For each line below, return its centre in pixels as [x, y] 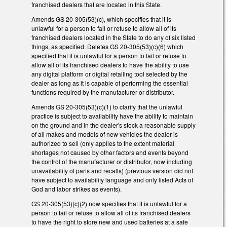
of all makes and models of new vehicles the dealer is [105, 134]
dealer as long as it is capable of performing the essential [110, 83]
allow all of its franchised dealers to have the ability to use [110, 64]
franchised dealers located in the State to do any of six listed [113, 37]
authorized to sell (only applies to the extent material [103, 143]
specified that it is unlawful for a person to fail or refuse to [109, 55]
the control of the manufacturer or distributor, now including [112, 161]
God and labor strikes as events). [77, 188]
